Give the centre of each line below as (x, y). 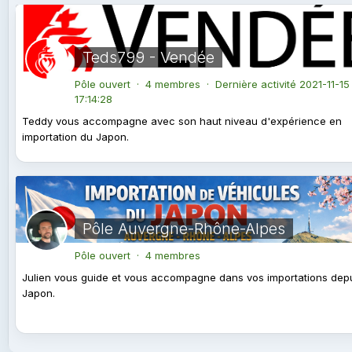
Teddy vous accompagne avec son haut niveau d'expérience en (182, 121)
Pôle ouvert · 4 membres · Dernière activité (187, 84)
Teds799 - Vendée (148, 57)
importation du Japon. (75, 137)
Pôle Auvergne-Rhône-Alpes (184, 228)
